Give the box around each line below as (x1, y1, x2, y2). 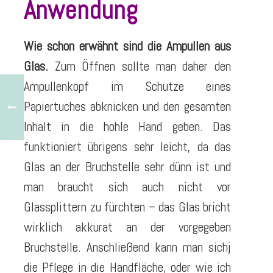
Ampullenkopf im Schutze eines (24, 78, 231, 95)
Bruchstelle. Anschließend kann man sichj (24, 239, 231, 256)
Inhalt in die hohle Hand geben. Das (24, 118, 231, 135)
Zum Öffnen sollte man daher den (48, 58, 231, 75)
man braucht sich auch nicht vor (24, 179, 231, 196)
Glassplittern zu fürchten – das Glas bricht (24, 199, 231, 216)
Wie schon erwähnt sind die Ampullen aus (24, 38, 231, 55)
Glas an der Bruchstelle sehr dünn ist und (24, 158, 231, 175)
